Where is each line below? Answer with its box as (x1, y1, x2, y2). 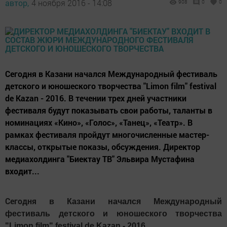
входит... (5, 166, 40, 176)
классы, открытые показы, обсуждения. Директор (5, 141, 200, 152)
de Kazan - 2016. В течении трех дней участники (5, 93, 186, 103)
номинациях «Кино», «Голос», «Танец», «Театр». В (5, 117, 193, 128)
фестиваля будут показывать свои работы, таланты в (5, 105, 212, 116)
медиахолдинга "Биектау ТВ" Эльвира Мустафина (5, 154, 195, 164)
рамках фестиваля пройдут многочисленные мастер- (5, 129, 209, 140)
